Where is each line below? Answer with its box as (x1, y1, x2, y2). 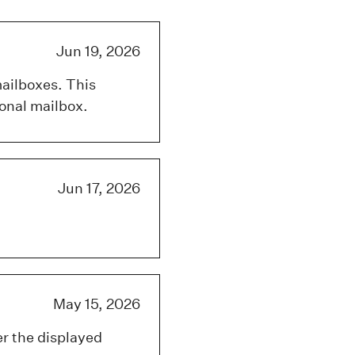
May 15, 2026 (53, 296, 140, 313)
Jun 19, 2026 (56, 43, 140, 60)
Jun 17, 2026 (58, 180, 140, 197)
